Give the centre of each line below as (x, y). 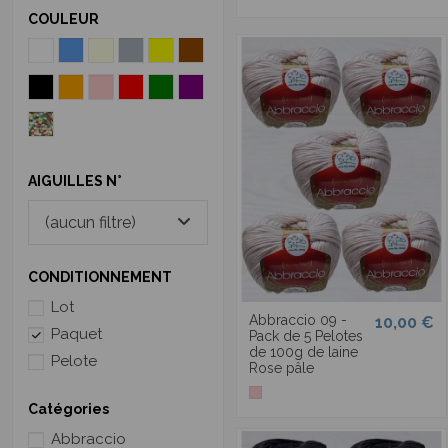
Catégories (68, 408)
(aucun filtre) (90, 222)
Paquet (76, 334)
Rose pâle (281, 368)
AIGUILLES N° (75, 180)
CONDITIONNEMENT (100, 277)
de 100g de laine (303, 352)
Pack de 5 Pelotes (306, 336)
